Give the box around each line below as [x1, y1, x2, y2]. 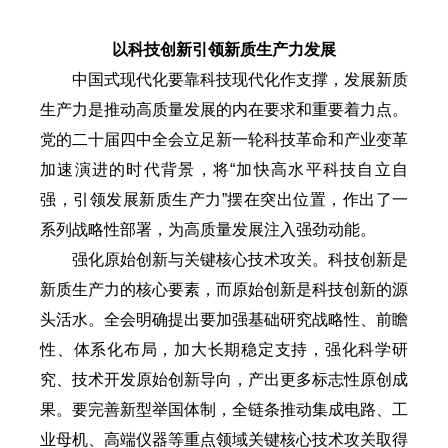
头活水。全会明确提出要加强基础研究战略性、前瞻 [40, 310, 408, 328]
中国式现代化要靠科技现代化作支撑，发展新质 [72, 70, 408, 88]
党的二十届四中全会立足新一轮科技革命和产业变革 [40, 130, 408, 148]
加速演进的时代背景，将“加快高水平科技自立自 [40, 160, 408, 178]
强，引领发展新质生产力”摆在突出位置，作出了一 [40, 190, 408, 208]
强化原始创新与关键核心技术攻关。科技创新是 [72, 250, 408, 268]
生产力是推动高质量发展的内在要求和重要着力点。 [40, 100, 408, 118]
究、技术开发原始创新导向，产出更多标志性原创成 [40, 370, 408, 388]
